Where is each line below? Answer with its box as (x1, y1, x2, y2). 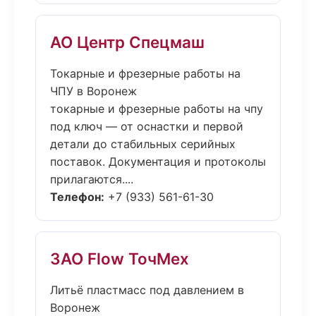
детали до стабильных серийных (50, 137, 236, 151)
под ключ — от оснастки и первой (50, 119, 243, 133)
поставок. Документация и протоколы (50, 154, 266, 169)
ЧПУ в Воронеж (50, 84, 137, 98)
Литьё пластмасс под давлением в (50, 283, 244, 297)
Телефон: (50, 190, 104, 204)
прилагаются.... (50, 172, 133, 186)
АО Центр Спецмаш (50, 32, 205, 51)
